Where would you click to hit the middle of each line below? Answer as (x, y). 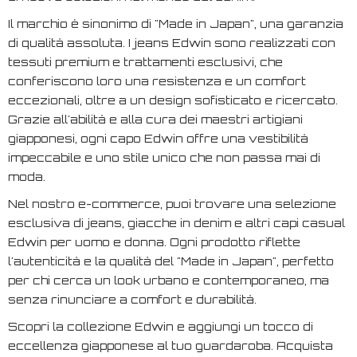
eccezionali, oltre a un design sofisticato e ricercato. (173, 100)
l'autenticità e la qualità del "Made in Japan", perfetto (171, 261)
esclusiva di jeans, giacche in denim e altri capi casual (177, 222)
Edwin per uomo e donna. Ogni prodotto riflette (154, 241)
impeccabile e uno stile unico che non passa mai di (164, 157)
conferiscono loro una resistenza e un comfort (157, 80)
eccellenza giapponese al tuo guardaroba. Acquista (171, 345)
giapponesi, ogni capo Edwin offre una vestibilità (158, 138)
